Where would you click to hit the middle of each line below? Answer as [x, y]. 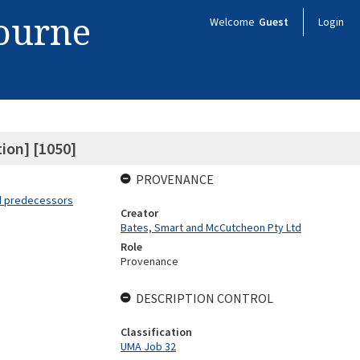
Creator [139, 213]
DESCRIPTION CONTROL [204, 298]
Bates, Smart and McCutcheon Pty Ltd [211, 227]
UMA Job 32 [148, 346]
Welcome [233, 22]
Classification [156, 332]
